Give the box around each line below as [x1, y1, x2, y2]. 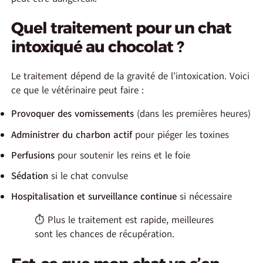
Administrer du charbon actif [11, 127, 133, 141]
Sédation [11, 168, 49, 183]
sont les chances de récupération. [35, 227, 175, 241]
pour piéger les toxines [132, 127, 230, 141]
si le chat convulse [48, 168, 129, 183]
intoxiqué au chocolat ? [11, 36, 184, 56]
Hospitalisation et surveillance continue [11, 190, 177, 204]
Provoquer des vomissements [11, 107, 134, 121]
